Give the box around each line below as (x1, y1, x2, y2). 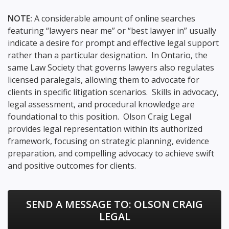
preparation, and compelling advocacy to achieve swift (8, 147, 214, 159)
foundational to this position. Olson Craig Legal (8, 110, 191, 122)
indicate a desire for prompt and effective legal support (8, 37, 219, 49)
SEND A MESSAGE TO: (26, 197, 131, 211)
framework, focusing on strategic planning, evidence (8, 135, 209, 147)
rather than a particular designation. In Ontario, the (8, 49, 208, 61)
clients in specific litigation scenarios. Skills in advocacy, (8, 86, 219, 98)
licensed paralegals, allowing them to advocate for (8, 74, 199, 85)
